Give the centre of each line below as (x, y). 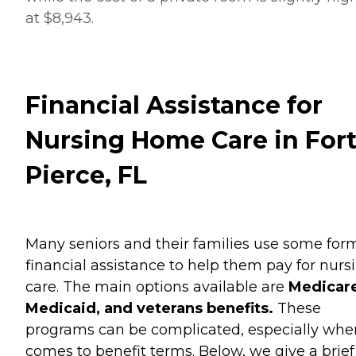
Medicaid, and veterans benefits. (149, 309)
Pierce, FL (86, 176)
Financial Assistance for (174, 106)
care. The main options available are (157, 287)
